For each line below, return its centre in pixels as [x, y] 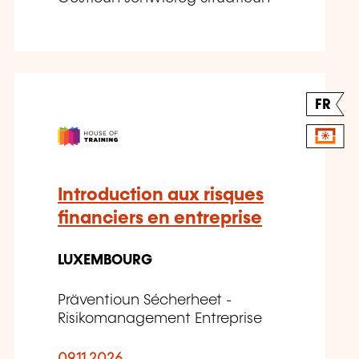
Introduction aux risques [161, 195]
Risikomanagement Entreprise [160, 319]
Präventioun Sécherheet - [145, 300]
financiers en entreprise [160, 218]
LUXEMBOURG [105, 260]
